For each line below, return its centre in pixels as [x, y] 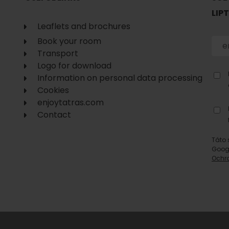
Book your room [69, 41]
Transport [58, 53]
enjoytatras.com [71, 102]
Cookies [53, 90]
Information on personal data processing [120, 78]
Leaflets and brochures [84, 26]
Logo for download [74, 65]
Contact [54, 114]
